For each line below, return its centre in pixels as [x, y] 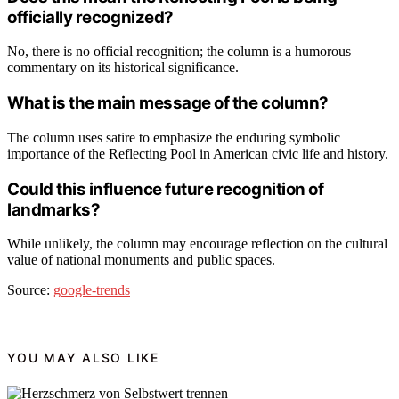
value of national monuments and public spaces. [141, 260]
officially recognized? [90, 17]
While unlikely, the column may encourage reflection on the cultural [197, 244]
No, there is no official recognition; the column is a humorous [179, 52]
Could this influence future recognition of [166, 189]
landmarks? [54, 209]
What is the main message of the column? [168, 103]
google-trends [92, 290]
